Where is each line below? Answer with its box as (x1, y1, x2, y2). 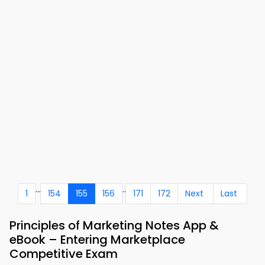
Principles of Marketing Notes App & (9, 217, 219, 234)
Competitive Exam (9, 245, 118, 262)
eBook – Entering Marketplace (9, 231, 185, 248)
